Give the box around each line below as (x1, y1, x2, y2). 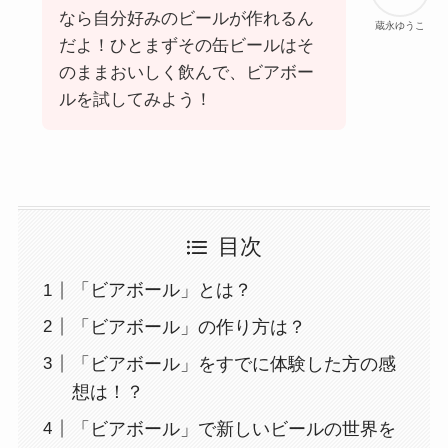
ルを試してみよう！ (58, 90, 212, 110)
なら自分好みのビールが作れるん (58, 9, 314, 29)
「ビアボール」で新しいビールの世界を (71, 418, 396, 439)
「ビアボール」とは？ (71, 280, 252, 301)
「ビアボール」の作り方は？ (71, 316, 306, 337)
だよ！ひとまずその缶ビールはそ (58, 36, 314, 56)
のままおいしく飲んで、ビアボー (58, 63, 314, 83)
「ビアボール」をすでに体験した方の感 (71, 353, 396, 374)
